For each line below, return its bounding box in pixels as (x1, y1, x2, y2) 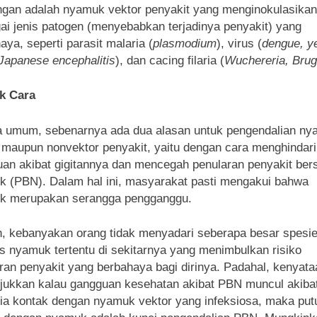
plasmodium (153, 36, 217, 50)
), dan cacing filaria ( (115, 53, 224, 67)
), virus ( (217, 36, 262, 50)
